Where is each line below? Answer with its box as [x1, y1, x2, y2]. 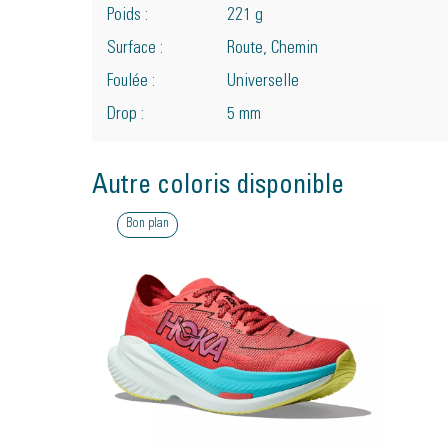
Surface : [107, 40, 163, 58]
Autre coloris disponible [92, 174, 344, 200]
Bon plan [126, 218, 169, 231]
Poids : [107, 7, 148, 25]
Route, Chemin [227, 40, 318, 58]
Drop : [107, 106, 144, 124]
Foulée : [107, 73, 155, 91]
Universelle [227, 73, 299, 91]
